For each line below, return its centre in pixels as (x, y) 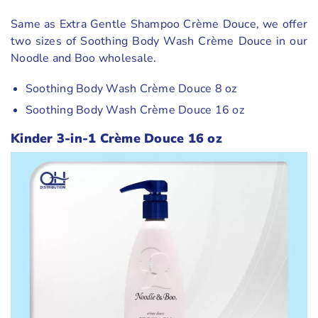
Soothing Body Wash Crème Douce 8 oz (131, 89)
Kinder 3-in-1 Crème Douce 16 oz (116, 139)
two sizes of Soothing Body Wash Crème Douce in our (159, 42)
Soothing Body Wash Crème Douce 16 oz (135, 110)
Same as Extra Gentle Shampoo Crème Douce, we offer (159, 24)
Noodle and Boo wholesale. (84, 59)
